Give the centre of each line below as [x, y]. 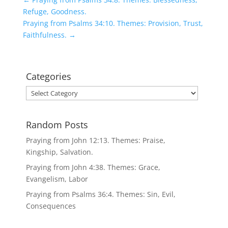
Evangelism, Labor [57, 179]
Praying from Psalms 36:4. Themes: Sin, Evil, [101, 194]
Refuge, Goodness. [54, 11]
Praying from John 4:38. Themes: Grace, [93, 167]
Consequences [51, 206]
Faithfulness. [45, 35]
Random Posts [57, 124]
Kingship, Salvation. [59, 152]
